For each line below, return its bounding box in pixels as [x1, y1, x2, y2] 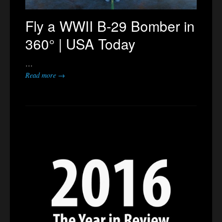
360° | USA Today [25, 33, 135, 54]
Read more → [25, 70, 65, 80]
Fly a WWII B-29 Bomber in [25, 15, 195, 36]
